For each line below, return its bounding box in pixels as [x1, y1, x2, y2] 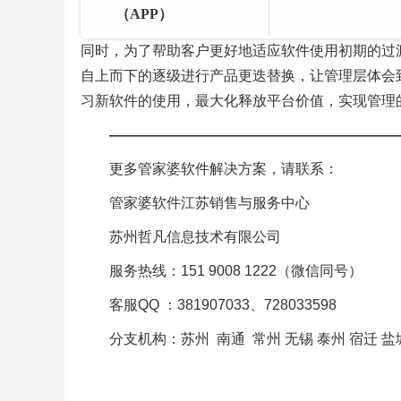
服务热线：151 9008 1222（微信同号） [108, 262, 363, 278]
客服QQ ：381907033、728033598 [108, 296, 337, 312]
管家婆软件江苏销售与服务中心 [108, 194, 310, 210]
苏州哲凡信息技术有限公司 [108, 228, 281, 244]
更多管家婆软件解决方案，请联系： [108, 160, 338, 176]
